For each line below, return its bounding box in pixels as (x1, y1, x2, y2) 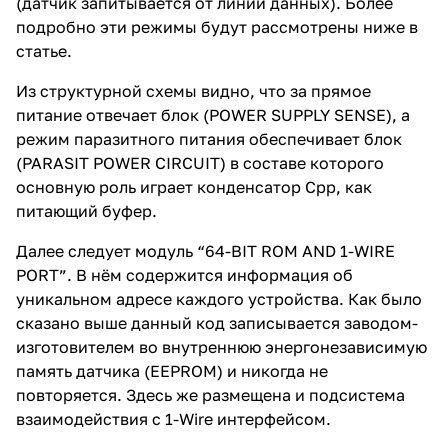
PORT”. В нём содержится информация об (16, 265, 353, 286)
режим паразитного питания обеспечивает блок (16, 129, 402, 150)
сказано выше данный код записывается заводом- (16, 313, 418, 334)
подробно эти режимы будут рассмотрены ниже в (16, 17, 418, 38)
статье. (16, 41, 72, 62)
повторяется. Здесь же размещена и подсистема (16, 385, 405, 406)
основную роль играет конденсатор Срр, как (16, 177, 372, 198)
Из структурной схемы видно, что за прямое (16, 81, 371, 102)
